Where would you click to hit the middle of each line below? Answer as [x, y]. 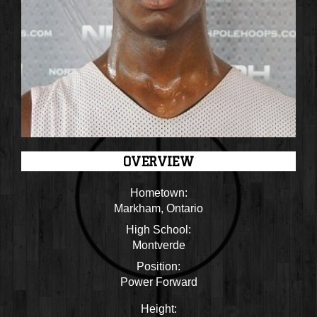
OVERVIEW [158, 161]
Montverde [158, 245]
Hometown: [158, 192]
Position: [158, 266]
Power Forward [158, 282]
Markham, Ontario [158, 208]
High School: [158, 229]
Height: [158, 309]
